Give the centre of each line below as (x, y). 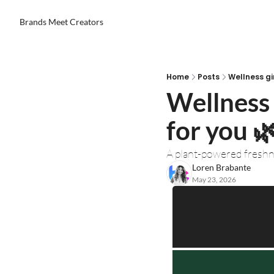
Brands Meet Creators (61, 22)
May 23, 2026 (214, 180)
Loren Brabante (221, 167)
